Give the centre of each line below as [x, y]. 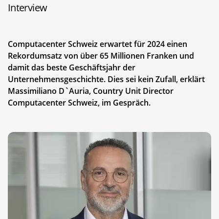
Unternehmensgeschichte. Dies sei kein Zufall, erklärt [106, 79]
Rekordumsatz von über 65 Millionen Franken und [101, 55]
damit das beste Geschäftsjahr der [72, 67]
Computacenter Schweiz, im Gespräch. [79, 102]
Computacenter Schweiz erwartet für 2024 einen [98, 44]
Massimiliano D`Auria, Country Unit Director [91, 91]
